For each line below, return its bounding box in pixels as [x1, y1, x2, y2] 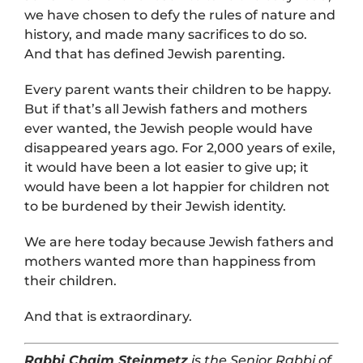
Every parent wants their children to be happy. [23, 82, 331, 98]
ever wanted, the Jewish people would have [23, 121, 313, 137]
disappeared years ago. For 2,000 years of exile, [23, 140, 335, 156]
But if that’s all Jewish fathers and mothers [23, 101, 307, 117]
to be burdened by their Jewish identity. [23, 199, 286, 215]
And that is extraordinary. [23, 309, 192, 325]
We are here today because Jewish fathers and [23, 234, 334, 250]
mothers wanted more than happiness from [23, 254, 316, 270]
